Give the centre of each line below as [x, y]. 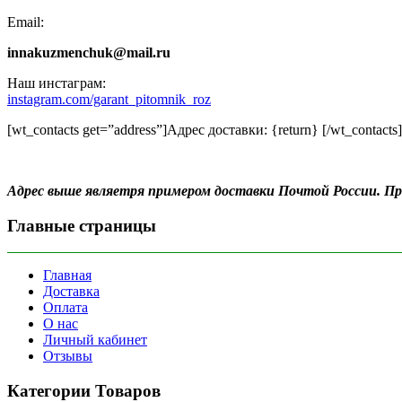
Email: [26, 22]
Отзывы [68, 356]
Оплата [66, 308]
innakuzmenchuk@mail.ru [89, 52]
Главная [67, 275]
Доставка [71, 292]
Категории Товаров [84, 390]
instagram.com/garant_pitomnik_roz [109, 99]
